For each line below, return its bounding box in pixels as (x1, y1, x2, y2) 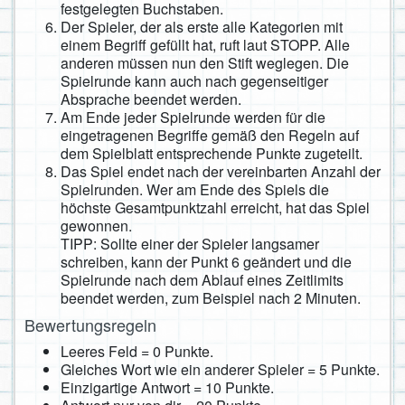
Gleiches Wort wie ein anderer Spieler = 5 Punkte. (61, 359, 380, 381)
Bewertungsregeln (24, 313, 156, 337)
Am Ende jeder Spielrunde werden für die (61, 107, 325, 128)
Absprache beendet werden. (61, 89, 241, 110)
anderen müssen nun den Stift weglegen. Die (61, 52, 349, 74)
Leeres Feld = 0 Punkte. (61, 341, 213, 363)
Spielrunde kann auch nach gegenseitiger (61, 71, 328, 92)
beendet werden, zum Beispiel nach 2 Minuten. (61, 287, 361, 309)
